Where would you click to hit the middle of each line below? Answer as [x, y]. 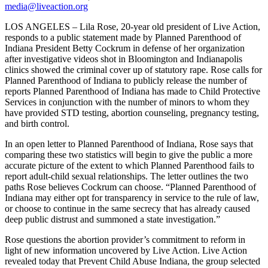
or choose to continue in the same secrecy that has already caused [127, 208]
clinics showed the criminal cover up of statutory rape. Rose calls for [133, 69]
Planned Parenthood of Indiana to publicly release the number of [126, 80]
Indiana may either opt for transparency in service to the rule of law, [132, 197]
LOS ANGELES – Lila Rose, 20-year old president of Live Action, [133, 26]
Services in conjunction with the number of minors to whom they [127, 102]
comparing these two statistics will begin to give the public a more [129, 154]
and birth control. [37, 123]
